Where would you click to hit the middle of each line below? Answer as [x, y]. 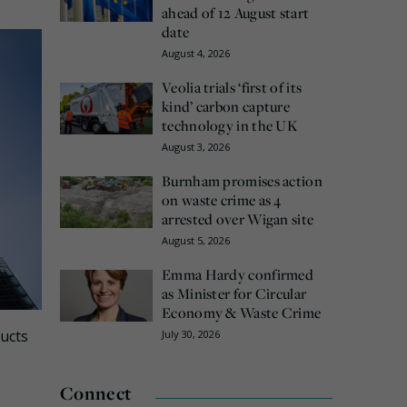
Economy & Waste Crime [242, 312]
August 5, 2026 [196, 240]
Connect [96, 392]
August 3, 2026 [196, 146]
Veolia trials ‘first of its [232, 87]
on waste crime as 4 [222, 199]
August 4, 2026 [196, 53]
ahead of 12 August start [236, 12]
